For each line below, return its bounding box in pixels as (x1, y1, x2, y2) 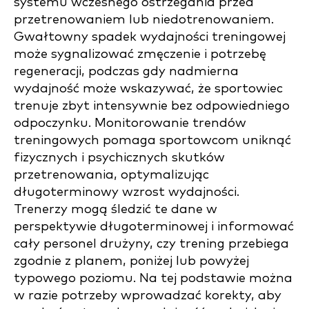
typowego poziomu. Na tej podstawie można (14, 272, 292, 285)
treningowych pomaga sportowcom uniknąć (14, 134, 291, 147)
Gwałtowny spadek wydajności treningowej (14, 30, 286, 43)
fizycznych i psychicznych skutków (14, 151, 225, 164)
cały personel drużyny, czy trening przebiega (14, 237, 289, 250)
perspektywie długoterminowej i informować (14, 220, 294, 233)
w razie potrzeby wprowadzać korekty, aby (14, 289, 281, 302)
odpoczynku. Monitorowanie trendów (14, 117, 246, 130)
